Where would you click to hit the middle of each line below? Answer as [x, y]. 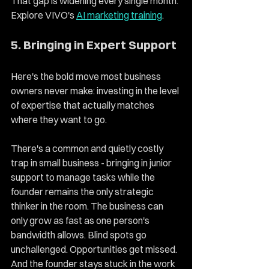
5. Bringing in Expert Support [95, 45]
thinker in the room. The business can [88, 206]
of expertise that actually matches [83, 105]
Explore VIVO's [44, 15]
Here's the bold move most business [87, 76]
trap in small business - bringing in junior [92, 163]
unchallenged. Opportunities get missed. [95, 249]
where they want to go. [59, 119]
